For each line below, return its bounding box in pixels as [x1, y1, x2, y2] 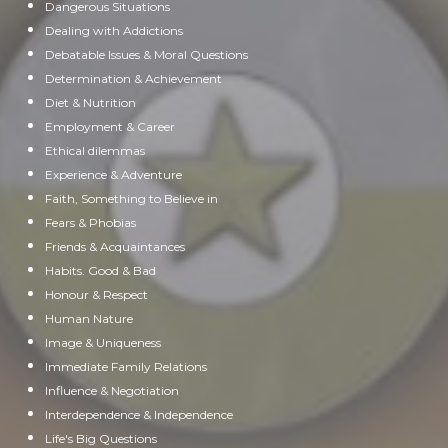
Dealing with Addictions [45, 23, 183, 38]
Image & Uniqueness [45, 335, 161, 350]
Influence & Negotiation [45, 383, 179, 398]
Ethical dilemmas [45, 143, 145, 158]
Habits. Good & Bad [45, 263, 156, 278]
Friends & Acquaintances [45, 239, 185, 254]
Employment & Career [45, 119, 175, 134]
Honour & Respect [45, 287, 148, 302]
